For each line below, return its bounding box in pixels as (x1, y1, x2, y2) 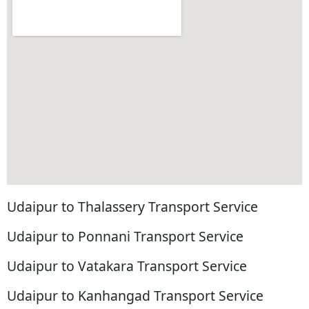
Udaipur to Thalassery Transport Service (7, 197, 258, 217)
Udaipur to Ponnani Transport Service (7, 227, 243, 246)
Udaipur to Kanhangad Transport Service (7, 286, 263, 306)
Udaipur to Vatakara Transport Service (7, 257, 247, 276)
